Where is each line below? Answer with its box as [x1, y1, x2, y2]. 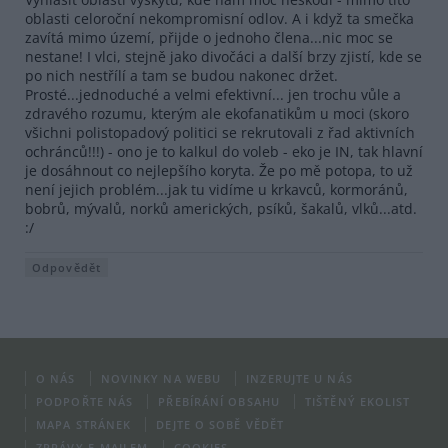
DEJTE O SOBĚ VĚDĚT [156, 416, 285, 432]
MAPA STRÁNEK [36, 416, 132, 432]
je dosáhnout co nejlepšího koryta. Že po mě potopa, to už [25, 160, 413, 180]
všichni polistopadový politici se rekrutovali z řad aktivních [25, 122, 415, 142]
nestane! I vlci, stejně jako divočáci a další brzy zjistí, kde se [25, 46, 422, 66]
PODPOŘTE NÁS [36, 393, 134, 409]
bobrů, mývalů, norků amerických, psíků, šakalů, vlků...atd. [25, 198, 417, 218]
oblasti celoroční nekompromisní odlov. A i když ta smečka [25, 8, 414, 28]
